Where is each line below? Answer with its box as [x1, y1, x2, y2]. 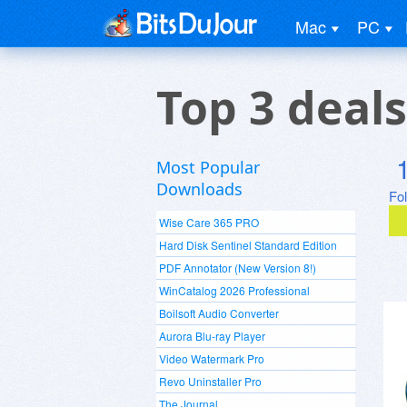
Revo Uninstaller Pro [159, 373, 262, 389]
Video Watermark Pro [159, 351, 264, 366]
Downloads [156, 178, 243, 200]
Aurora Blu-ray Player [159, 328, 265, 343]
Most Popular [156, 156, 260, 178]
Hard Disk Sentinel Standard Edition [159, 237, 337, 253]
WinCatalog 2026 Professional [159, 283, 310, 298]
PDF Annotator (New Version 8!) [159, 260, 316, 275]
